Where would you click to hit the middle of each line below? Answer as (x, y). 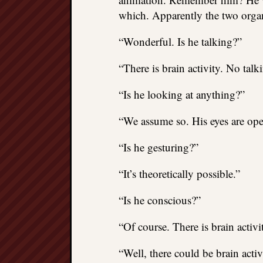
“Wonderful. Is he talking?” (180, 41)
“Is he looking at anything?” (182, 94)
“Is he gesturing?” (159, 147)
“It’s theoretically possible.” (179, 173)
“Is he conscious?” (160, 200)
